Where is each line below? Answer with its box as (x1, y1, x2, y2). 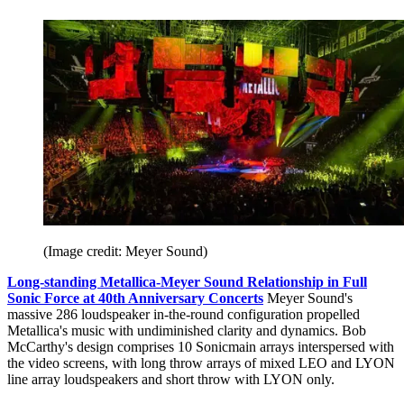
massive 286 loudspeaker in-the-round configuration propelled (7, 306, 360, 322)
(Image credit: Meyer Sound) (43, 243, 207, 259)
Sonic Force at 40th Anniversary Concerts (7, 289, 263, 306)
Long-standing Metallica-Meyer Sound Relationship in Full (7, 273, 367, 289)
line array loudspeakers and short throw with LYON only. (7, 371, 338, 387)
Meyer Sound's (263, 289, 353, 306)
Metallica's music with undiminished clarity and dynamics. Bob (7, 322, 366, 338)
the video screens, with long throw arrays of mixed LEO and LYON (7, 354, 395, 371)
